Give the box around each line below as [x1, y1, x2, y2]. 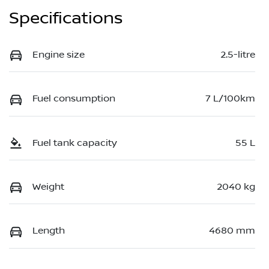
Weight [32, 181, 64, 193]
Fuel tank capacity [32, 137, 117, 148]
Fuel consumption [32, 93, 115, 104]
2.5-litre [220, 49, 255, 60]
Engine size [32, 49, 85, 60]
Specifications [9, 8, 122, 28]
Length [32, 225, 65, 237]
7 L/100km [205, 93, 255, 104]
